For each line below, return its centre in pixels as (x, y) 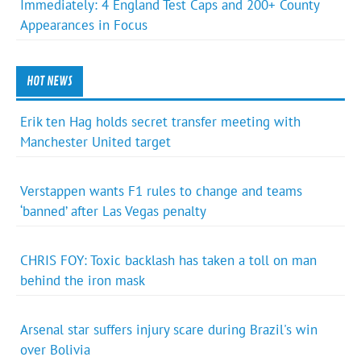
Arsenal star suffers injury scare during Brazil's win (169, 330)
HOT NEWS (49, 82)
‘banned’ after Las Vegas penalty (114, 211)
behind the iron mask (83, 281)
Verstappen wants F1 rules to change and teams (162, 191)
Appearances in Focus (84, 25)
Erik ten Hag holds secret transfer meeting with (161, 121)
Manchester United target (96, 141)
